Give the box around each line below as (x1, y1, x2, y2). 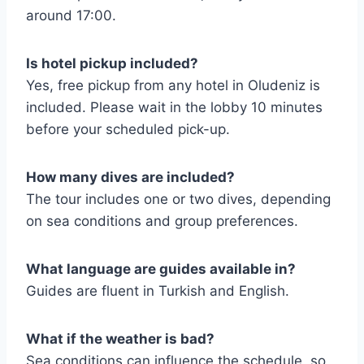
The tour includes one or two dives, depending (26, 191, 331, 207)
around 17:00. (26, 7, 116, 24)
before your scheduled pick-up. (26, 121, 230, 137)
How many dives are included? (26, 169, 235, 185)
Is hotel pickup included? (26, 55, 198, 71)
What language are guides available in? (26, 261, 296, 277)
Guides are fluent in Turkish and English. (26, 283, 289, 299)
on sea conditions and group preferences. (26, 213, 298, 229)
